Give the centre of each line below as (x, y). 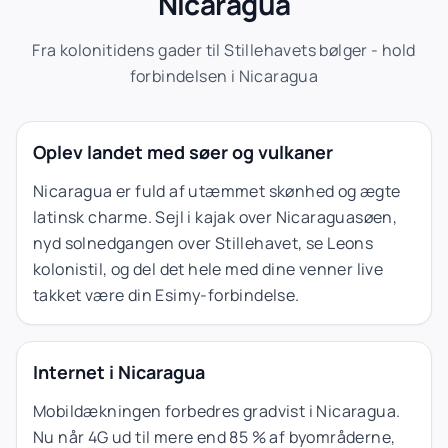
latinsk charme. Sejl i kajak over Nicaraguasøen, (215, 216)
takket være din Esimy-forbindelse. (166, 294)
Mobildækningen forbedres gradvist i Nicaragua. (217, 410)
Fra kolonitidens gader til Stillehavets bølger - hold (224, 49)
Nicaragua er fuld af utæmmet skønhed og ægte (217, 190)
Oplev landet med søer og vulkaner (183, 151)
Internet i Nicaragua (119, 371)
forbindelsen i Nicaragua (224, 75)
